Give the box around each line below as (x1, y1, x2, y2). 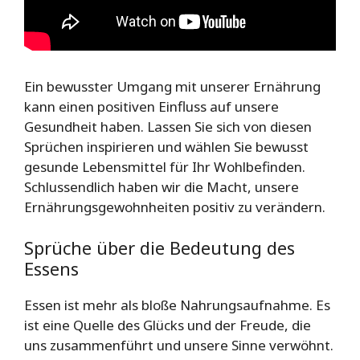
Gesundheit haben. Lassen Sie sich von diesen (24, 117, 312, 136)
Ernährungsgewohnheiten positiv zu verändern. (24, 197, 325, 216)
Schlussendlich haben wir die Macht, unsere (24, 177, 299, 196)
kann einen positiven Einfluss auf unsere (24, 96, 279, 116)
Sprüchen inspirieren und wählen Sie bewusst (24, 137, 309, 156)
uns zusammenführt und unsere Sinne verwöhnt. (24, 336, 333, 355)
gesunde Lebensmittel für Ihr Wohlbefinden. (24, 157, 305, 176)
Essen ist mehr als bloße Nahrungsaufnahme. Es (24, 296, 330, 315)
